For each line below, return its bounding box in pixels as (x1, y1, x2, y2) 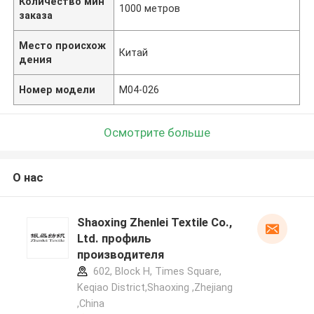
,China (76, 298, 104, 310)
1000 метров (119, 2, 181, 14)
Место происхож (19, 39, 107, 51)
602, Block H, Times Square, (90, 266, 221, 278)
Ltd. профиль (76, 231, 151, 246)
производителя (76, 247, 164, 262)
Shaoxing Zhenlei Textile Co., (76, 215, 232, 230)
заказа (19, 9, 53, 21)
